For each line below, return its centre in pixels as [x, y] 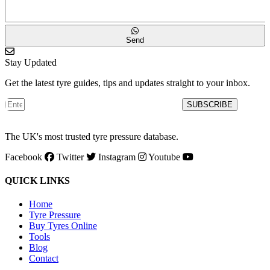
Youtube [164, 157]
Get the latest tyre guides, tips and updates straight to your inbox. [127, 83]
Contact [44, 259]
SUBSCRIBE [209, 104]
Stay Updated [31, 62]
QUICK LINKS [37, 180]
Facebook [24, 157]
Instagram [117, 157]
